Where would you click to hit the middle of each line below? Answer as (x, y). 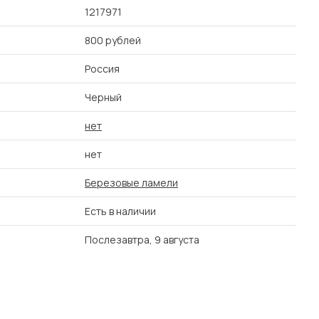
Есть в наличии (120, 211)
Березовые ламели (131, 183)
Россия (102, 69)
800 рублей (113, 40)
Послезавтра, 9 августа (142, 240)
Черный (103, 97)
